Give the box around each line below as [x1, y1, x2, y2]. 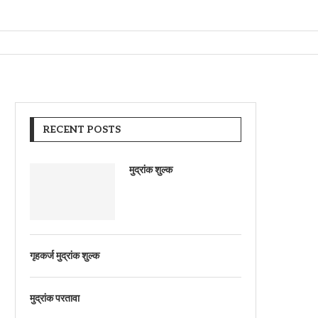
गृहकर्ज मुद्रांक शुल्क [30, 250, 99, 262]
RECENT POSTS [43, 124, 121, 136]
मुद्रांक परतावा [30, 292, 79, 305]
